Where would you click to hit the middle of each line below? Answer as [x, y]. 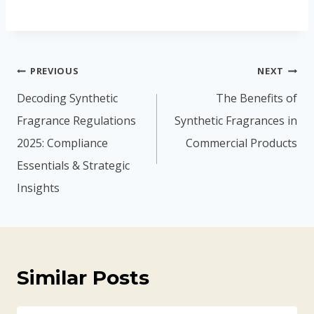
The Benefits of [257, 98]
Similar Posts [83, 278]
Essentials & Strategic [73, 166]
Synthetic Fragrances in [236, 121]
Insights [38, 188]
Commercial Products [241, 143]
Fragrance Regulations [76, 121]
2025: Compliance [62, 143]
